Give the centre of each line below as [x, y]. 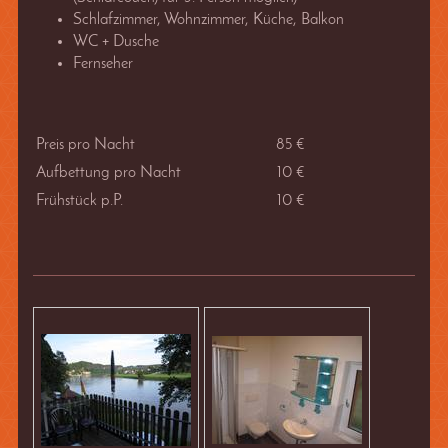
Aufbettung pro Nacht [108, 173]
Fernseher [102, 64]
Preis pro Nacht [85, 145]
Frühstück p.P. [81, 201]
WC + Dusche [115, 42]
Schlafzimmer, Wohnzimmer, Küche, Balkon [208, 20]
